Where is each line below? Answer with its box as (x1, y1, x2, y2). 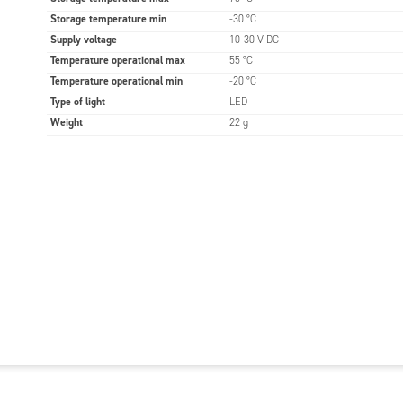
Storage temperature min (49, 12, 166, 26)
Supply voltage (49, 32, 117, 47)
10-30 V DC (228, 33, 279, 46)
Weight (49, 115, 83, 130)
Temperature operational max (49, 53, 185, 67)
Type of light (49, 94, 105, 109)
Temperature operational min (49, 74, 183, 88)
